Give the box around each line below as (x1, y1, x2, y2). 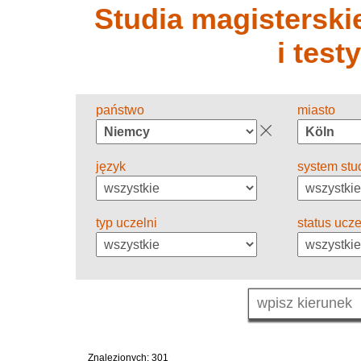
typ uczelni (96, 215, 157, 230)
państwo (96, 102, 144, 117)
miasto (297, 102, 335, 117)
